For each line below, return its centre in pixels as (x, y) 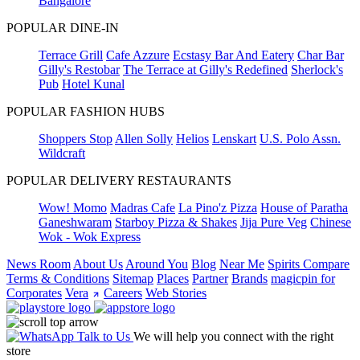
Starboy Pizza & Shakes (176, 223)
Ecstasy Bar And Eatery (233, 55)
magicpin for (303, 279)
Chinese (331, 223)
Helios (192, 139)
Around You (157, 264)
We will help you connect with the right (233, 337)
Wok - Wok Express (90, 237)
